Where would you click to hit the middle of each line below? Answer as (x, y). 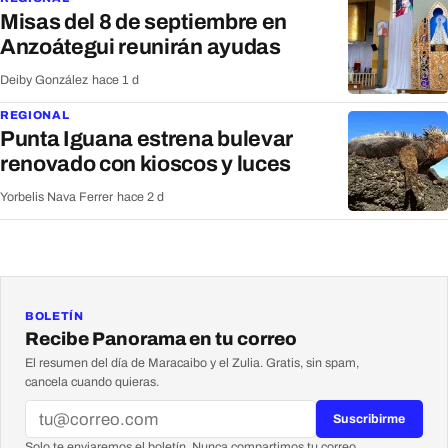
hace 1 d (115, 80)
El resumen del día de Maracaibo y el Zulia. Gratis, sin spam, (192, 362)
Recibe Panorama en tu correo (161, 338)
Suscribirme (369, 419)
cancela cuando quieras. (92, 381)
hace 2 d (140, 197)
